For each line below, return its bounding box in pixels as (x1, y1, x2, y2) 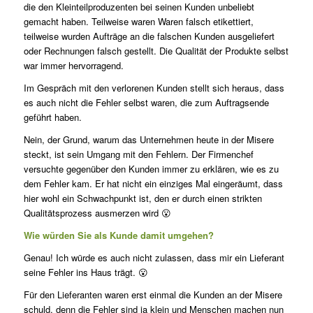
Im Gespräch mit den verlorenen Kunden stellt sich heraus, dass (23, 81, 284, 95)
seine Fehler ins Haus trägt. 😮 (23, 265, 148, 279)
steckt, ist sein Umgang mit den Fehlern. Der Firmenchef (23, 147, 254, 161)
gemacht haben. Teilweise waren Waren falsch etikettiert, (23, 15, 254, 29)
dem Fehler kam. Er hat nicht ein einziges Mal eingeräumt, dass (23, 177, 283, 191)
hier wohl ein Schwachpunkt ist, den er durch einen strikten (23, 191, 262, 205)
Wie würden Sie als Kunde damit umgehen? (23, 228, 214, 242)
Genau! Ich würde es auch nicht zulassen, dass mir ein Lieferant (23, 251, 284, 265)
